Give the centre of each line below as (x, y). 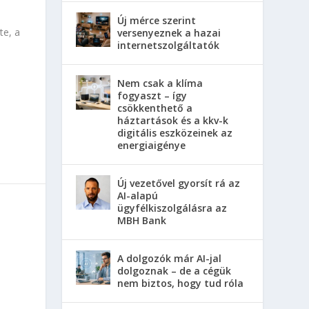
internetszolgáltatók (169, 45)
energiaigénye (152, 145)
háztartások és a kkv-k (173, 120)
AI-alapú (138, 195)
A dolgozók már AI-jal (170, 258)
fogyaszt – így (152, 95)
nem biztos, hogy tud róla (181, 283)
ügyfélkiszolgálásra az (172, 208)
